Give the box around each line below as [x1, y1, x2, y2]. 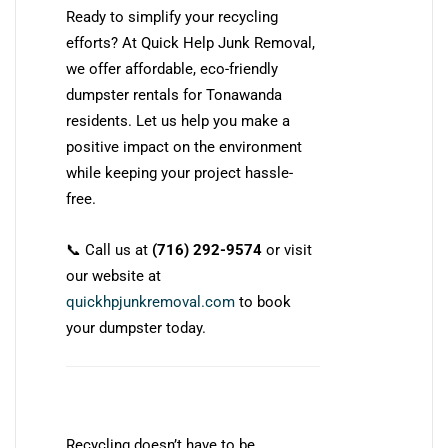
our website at [66, 266, 161, 285]
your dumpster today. [66, 318, 206, 337]
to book [235, 292, 291, 311]
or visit [262, 240, 312, 259]
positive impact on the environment [66, 137, 302, 156]
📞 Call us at [66, 240, 152, 259]
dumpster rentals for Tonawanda [66, 85, 282, 104]
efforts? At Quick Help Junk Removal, [66, 33, 315, 52]
